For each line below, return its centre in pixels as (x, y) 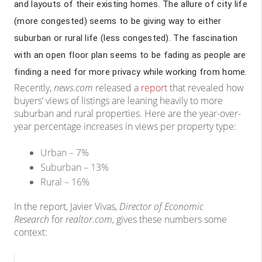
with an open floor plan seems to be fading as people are (130, 55)
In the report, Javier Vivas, (67, 207)
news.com (73, 88)
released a (117, 88)
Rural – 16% (65, 182)
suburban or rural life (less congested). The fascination (126, 38)
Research (32, 220)
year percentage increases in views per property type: (125, 127)
